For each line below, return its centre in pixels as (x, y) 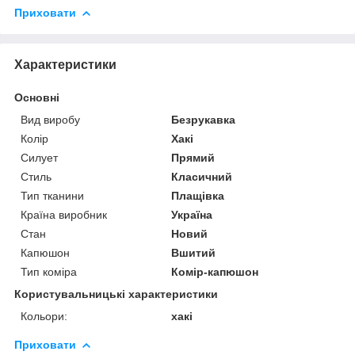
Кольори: (44, 316)
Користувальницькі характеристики (116, 294)
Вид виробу (50, 119)
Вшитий (194, 252)
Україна (192, 214)
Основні (37, 97)
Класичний (202, 176)
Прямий (193, 157)
